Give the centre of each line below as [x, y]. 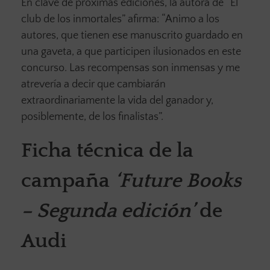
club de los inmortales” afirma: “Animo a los [120, 20]
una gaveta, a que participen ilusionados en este [131, 52]
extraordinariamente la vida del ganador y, [117, 101]
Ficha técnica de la [107, 151]
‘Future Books [178, 181]
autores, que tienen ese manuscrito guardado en [132, 36]
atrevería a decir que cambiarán [93, 85]
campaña [68, 181]
